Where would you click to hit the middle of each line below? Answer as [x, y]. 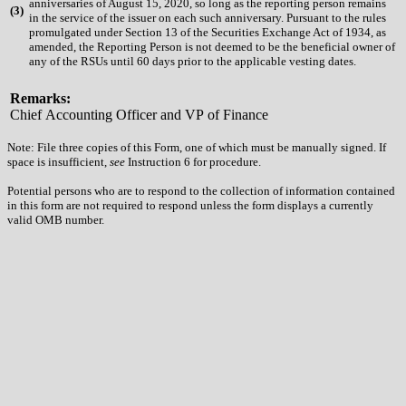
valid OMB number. [56, 219]
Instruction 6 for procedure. [193, 161]
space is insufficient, [58, 161]
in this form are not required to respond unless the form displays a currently [190, 205]
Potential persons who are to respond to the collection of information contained [201, 190]
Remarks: [40, 98]
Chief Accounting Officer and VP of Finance [139, 114]
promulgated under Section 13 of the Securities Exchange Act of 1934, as [208, 32]
